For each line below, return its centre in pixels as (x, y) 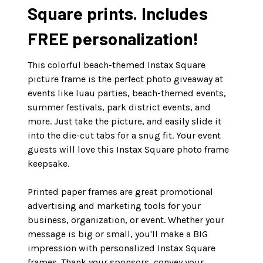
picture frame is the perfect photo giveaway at (125, 79)
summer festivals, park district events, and (119, 107)
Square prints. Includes (118, 14)
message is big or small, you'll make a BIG (118, 234)
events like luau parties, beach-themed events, (127, 93)
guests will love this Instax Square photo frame (128, 150)
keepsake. (48, 164)
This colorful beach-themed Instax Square (117, 65)
